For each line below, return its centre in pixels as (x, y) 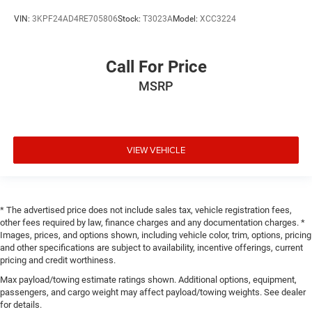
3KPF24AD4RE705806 (75, 18)
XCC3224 (218, 18)
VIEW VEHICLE (156, 149)
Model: (186, 18)
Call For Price (156, 67)
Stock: (130, 18)
